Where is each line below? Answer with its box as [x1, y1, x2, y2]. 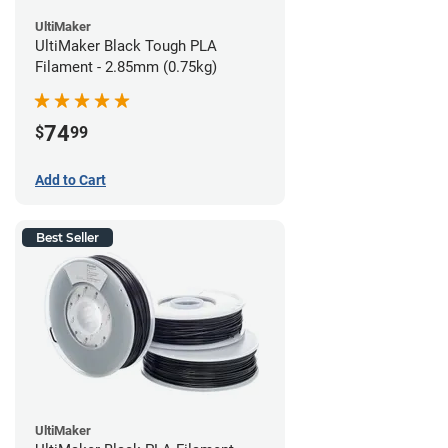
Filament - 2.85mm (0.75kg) [35, 58, 217, 77]
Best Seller [36, 229, 99, 245]
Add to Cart [35, 171, 106, 188]
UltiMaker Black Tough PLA [35, 37, 217, 56]
